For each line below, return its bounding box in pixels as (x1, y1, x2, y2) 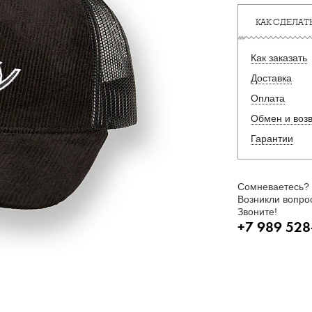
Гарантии (251, 133, 293, 144)
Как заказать (251, 52, 307, 63)
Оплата (251, 93, 285, 104)
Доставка (251, 72, 292, 84)
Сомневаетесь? (237, 181, 309, 192)
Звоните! (237, 206, 277, 217)
